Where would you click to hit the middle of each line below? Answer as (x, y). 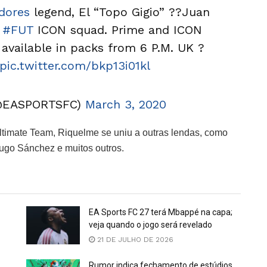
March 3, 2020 (125, 104)
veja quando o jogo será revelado (150, 224)
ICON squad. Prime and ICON (117, 30)
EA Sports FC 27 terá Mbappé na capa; (161, 212)
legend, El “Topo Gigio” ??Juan (119, 12)
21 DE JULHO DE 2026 (134, 239)
